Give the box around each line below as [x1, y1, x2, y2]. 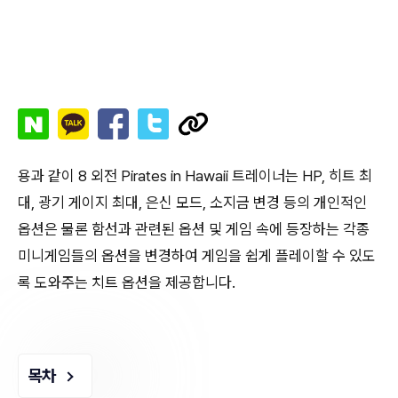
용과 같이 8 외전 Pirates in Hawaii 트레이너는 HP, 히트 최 [18, 166, 372, 185]
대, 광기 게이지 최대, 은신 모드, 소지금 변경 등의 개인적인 [18, 193, 367, 211]
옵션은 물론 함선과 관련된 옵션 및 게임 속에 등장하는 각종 [18, 219, 370, 238]
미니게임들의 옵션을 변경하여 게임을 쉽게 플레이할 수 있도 [18, 246, 376, 265]
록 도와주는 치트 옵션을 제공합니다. [18, 273, 235, 291]
